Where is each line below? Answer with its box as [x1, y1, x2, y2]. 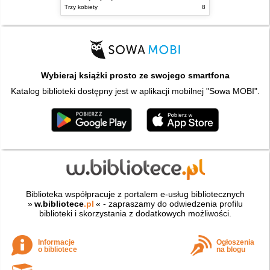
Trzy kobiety [64, 4, 98, 11]
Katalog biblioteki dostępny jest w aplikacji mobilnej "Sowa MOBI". [10, 86, 260, 96]
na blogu [216, 246, 246, 254]
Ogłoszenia [216, 239, 255, 246]
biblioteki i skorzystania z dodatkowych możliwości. [39, 209, 231, 219]
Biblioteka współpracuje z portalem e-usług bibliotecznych [25, 189, 245, 199]
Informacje [38, 239, 75, 246]
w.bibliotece [34, 199, 84, 209]
